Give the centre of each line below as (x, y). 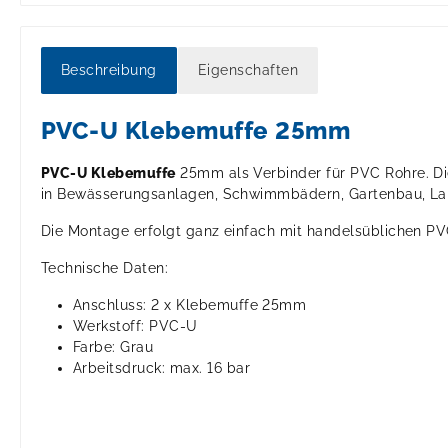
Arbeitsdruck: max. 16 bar (161, 368)
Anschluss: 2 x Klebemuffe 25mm (190, 305)
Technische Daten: (105, 268)
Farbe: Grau (113, 347)
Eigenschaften (248, 70)
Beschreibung (109, 70)
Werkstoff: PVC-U (135, 326)
